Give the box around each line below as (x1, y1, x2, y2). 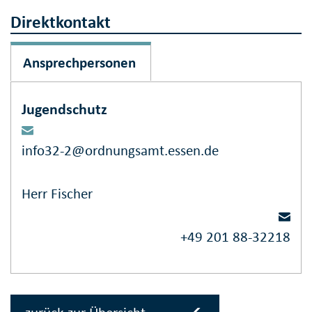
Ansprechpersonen (22, 54, 136, 72)
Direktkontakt (10, 11, 111, 33)
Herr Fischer (22, 185, 93, 203)
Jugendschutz (22, 100, 107, 119)
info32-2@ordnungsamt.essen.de (22, 141, 219, 160)
